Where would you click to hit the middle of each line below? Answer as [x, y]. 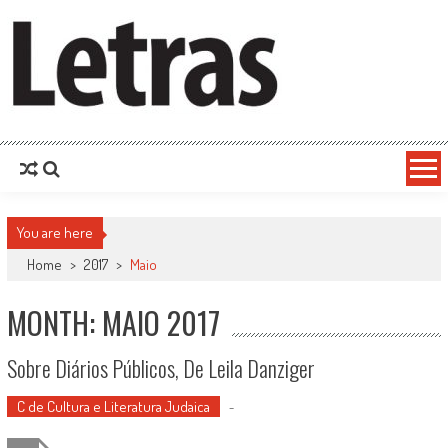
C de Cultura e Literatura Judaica [113, 406]
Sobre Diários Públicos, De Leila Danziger [160, 368]
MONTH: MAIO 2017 [113, 322]
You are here [54, 232]
